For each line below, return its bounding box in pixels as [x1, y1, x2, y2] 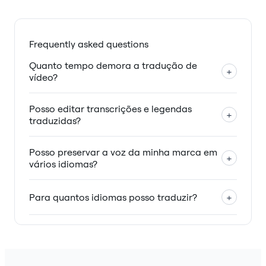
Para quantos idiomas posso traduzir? [29, 191, 197, 204]
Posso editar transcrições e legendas [29, 103, 192, 115]
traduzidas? [29, 115, 81, 127]
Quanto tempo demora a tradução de [29, 59, 197, 72]
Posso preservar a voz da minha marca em [29, 146, 217, 159]
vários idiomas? [29, 158, 97, 170]
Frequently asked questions [29, 38, 148, 50]
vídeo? [29, 71, 58, 84]
